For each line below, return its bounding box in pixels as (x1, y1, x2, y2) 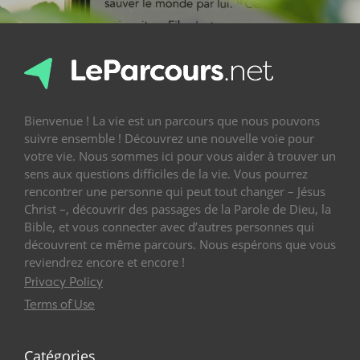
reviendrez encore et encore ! (24, 254, 185, 271)
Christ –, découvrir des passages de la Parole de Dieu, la (24, 201, 331, 218)
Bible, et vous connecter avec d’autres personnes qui (24, 219, 314, 235)
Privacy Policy (24, 274, 103, 291)
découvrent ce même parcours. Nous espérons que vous (24, 236, 336, 253)
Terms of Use (24, 297, 95, 313)
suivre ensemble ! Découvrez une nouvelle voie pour (24, 130, 314, 147)
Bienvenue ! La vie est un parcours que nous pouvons (24, 112, 320, 129)
